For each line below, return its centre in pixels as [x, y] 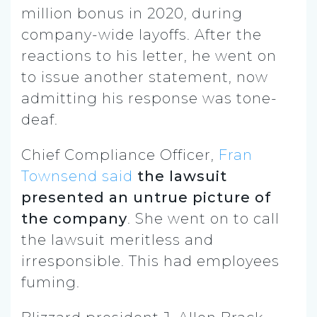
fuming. [51, 282]
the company [74, 218]
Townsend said [77, 176]
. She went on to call [203, 218]
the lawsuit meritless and [117, 240]
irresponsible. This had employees [150, 261]
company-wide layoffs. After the [142, 34]
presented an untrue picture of [146, 197]
